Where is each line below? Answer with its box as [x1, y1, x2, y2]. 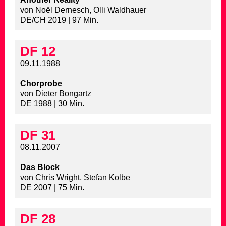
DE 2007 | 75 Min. [20, 183, 84, 192]
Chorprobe [20, 79, 62, 88]
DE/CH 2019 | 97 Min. [20, 16, 98, 25]
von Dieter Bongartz [20, 89, 91, 98]
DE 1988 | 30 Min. [20, 99, 84, 108]
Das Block [20, 163, 60, 172]
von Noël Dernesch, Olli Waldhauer [20, 6, 146, 15]
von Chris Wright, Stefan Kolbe [20, 173, 130, 182]
